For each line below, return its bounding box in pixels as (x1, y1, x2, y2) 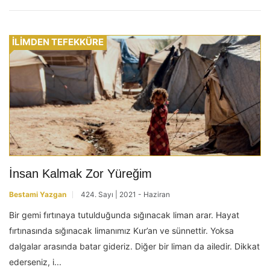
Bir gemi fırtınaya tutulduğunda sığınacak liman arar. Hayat (9, 210, 239, 221)
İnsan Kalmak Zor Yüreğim (9, 167, 152, 181)
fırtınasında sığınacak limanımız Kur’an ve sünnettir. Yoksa (9, 225, 234, 236)
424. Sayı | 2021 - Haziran (81, 190, 170, 199)
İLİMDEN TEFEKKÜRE (12, 36, 104, 48)
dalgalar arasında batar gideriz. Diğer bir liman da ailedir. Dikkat (9, 241, 260, 252)
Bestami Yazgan (9, 190, 66, 199)
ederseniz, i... (9, 257, 61, 268)
